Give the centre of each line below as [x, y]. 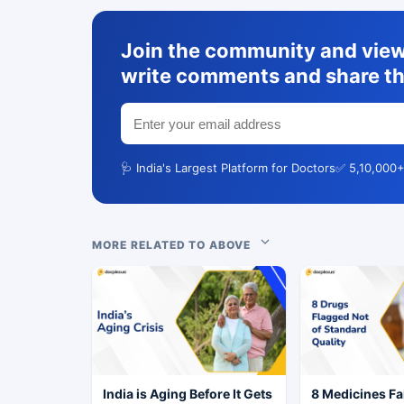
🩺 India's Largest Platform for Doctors [228, 168]
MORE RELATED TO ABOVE [175, 245]
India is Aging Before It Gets [188, 394]
